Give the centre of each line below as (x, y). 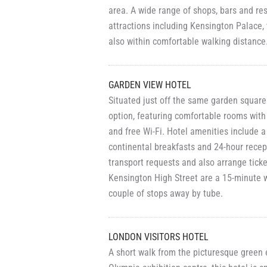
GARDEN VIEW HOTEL (150, 85)
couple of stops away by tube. (166, 193)
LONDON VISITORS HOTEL (159, 237)
